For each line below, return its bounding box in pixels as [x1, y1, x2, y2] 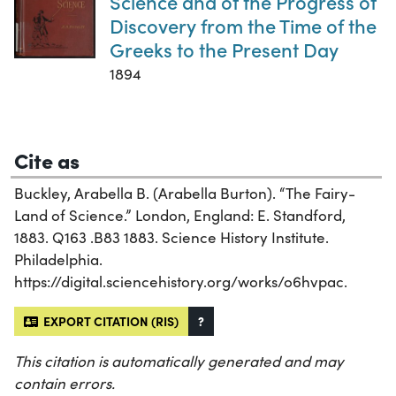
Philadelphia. [14, 248, 103, 270]
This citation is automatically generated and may [14, 350, 344, 371]
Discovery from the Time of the [110, 11, 377, 39]
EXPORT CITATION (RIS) [38, 311, 179, 330]
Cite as [14, 144, 80, 174]
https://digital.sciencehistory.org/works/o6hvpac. [14, 270, 347, 292]
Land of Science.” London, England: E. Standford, [14, 204, 346, 225]
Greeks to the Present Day [110, 34, 339, 63]
